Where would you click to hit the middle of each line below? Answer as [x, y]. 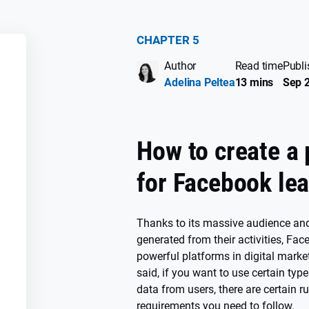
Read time [259, 66]
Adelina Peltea [200, 82]
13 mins [254, 82]
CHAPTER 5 [168, 40]
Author [180, 66]
